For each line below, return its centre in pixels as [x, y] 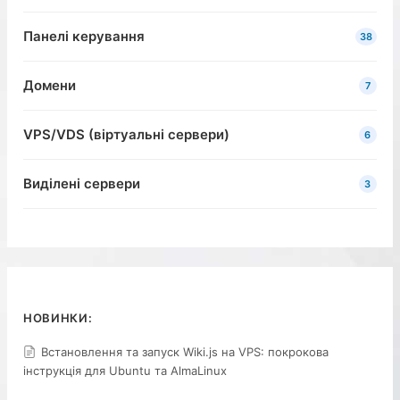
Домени [50, 85]
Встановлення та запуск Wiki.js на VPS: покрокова [185, 351]
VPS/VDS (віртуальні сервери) [127, 134]
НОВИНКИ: [58, 318]
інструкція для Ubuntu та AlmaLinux [125, 370]
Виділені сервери [82, 183]
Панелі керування [84, 36]
